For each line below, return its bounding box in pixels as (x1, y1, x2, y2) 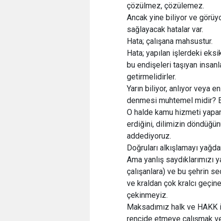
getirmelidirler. (127, 72, 176, 81)
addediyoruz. (127, 131, 171, 141)
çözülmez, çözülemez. (127, 1, 204, 10)
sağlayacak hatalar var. (127, 25, 203, 34)
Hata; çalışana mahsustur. (127, 37, 213, 46)
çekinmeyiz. (127, 190, 168, 200)
